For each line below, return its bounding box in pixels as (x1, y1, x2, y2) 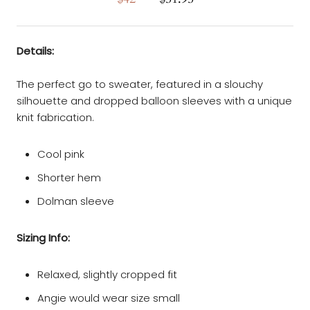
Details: (17, 44, 54, 59)
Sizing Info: (17, 230, 70, 246)
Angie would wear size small (37, 291, 180, 306)
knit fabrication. (17, 110, 97, 125)
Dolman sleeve (37, 194, 114, 209)
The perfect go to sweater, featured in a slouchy (17, 77, 263, 92)
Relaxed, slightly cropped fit (37, 267, 177, 282)
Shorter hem (37, 170, 101, 185)
